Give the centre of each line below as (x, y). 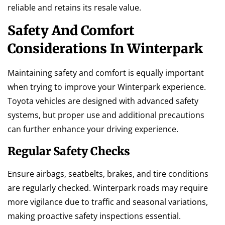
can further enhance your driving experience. (93, 129)
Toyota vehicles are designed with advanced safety (103, 101)
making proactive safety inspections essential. (94, 216)
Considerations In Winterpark (105, 49)
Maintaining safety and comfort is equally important (106, 73)
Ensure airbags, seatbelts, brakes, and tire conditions (108, 174)
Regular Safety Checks (69, 151)
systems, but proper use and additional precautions (106, 115)
